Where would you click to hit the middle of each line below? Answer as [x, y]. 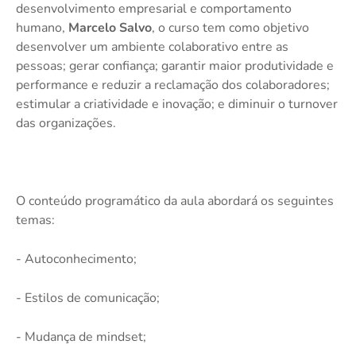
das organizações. [66, 124]
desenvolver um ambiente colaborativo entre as [152, 47]
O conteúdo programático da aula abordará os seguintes [175, 201]
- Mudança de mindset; [81, 337]
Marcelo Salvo [110, 28]
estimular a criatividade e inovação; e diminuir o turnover [177, 104]
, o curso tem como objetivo [230, 28]
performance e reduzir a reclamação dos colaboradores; [173, 85]
